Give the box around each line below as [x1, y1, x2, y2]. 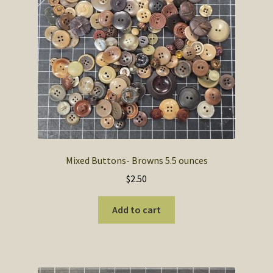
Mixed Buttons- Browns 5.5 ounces [65, 154, 208, 166]
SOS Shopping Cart [13, 5, 93, 18]
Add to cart [112, 204, 161, 216]
